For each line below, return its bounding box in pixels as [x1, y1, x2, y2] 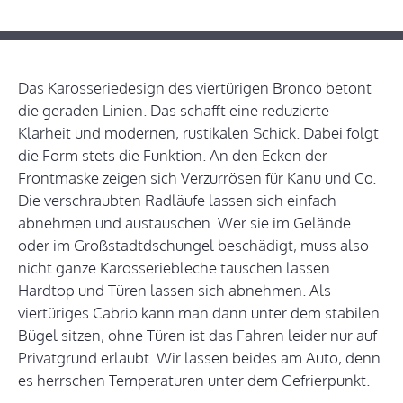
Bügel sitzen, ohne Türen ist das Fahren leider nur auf [18, 326, 377, 345]
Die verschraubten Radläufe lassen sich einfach [18, 191, 336, 210]
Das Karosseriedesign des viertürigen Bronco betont [18, 78, 372, 98]
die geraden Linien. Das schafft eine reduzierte [18, 101, 329, 121]
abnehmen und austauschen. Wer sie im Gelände [18, 213, 351, 233]
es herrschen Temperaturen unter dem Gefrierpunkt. [18, 371, 370, 390]
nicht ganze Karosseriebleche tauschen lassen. [18, 258, 334, 278]
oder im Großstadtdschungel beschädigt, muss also [18, 236, 369, 255]
